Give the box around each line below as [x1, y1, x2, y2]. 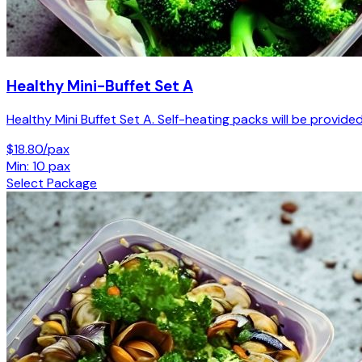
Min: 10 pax [6, 158, 70, 175]
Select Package [6, 175, 97, 192]
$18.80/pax [6, 141, 69, 158]
